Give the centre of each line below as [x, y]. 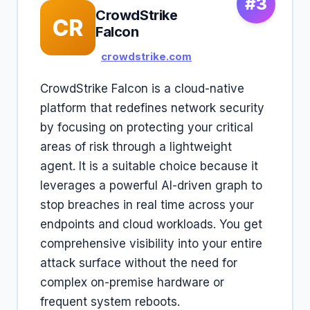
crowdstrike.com [146, 56]
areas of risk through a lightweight [136, 147]
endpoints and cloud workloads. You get [151, 224]
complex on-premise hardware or [132, 282]
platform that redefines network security [152, 108]
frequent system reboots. [110, 302]
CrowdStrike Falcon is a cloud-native [142, 89]
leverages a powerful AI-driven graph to [151, 185]
